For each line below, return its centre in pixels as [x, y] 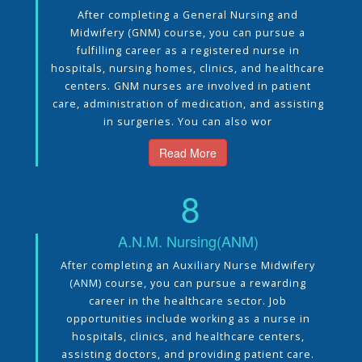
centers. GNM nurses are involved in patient [188, 86]
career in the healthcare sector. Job [188, 301]
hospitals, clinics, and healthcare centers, [188, 336]
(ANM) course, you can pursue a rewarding [188, 283]
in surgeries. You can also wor [188, 121]
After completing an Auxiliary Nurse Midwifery [188, 265]
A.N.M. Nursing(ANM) [188, 240]
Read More [188, 152]
